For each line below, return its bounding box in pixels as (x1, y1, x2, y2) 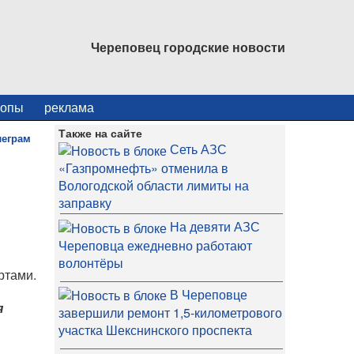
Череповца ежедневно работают (58, 235, 252, 254)
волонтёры (58, 253, 123, 272)
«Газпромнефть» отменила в (58, 158, 228, 177)
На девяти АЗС (169, 217, 260, 235)
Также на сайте (58, 125, 142, 141)
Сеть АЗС (169, 140, 227, 158)
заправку (58, 193, 111, 212)
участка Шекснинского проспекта (58, 321, 252, 340)
